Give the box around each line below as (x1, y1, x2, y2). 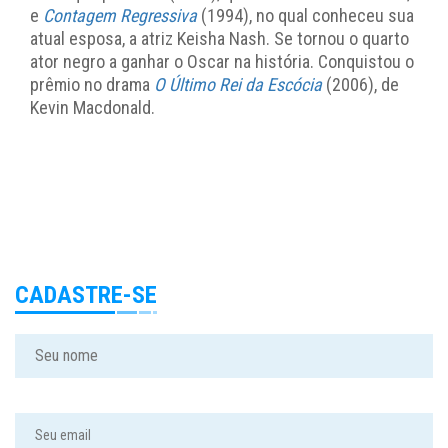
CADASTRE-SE (15, 280, 157, 309)
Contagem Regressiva (43, 4, 197, 26)
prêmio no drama (30, 73, 154, 95)
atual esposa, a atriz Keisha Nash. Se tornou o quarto (30, 27, 409, 49)
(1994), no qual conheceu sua (197, 4, 414, 26)
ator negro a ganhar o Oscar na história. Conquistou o (30, 50, 414, 72)
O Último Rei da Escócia (154, 73, 322, 95)
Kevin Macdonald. (30, 96, 155, 118)
